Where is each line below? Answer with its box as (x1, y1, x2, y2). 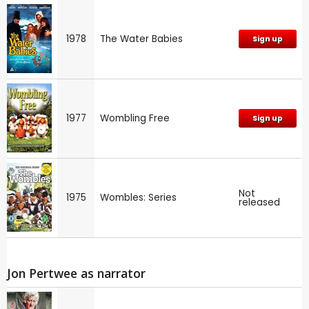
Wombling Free (100, 112, 170, 126)
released (239, 196, 280, 210)
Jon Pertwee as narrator (7, 265, 146, 282)
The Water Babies (100, 32, 183, 46)
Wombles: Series (100, 191, 177, 205)
